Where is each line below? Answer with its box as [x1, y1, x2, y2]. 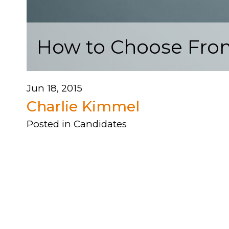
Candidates [74, 118, 127, 130]
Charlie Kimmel [27, 98, 140, 115]
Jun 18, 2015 [27, 82, 82, 94]
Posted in [27, 118, 74, 130]
